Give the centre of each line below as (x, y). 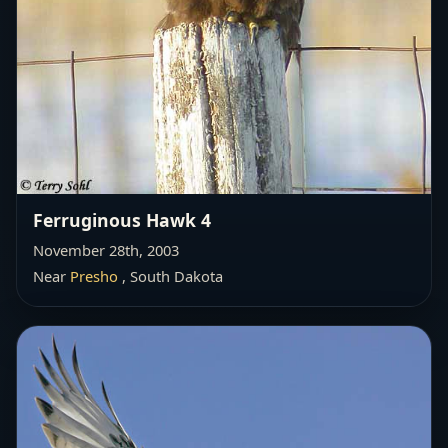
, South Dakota (170, 276)
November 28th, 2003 (106, 250)
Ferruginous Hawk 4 (122, 220)
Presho (94, 276)
